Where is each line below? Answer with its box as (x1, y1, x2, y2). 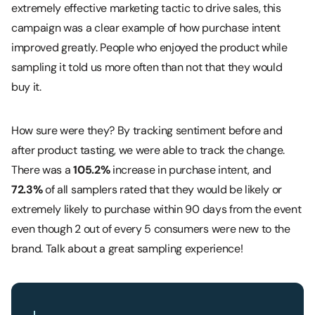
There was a (11, 162, 74, 177)
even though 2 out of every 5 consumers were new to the (11, 221, 290, 236)
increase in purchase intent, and (112, 162, 271, 177)
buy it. (11, 79, 41, 94)
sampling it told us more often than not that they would (11, 59, 283, 75)
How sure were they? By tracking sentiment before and (11, 122, 283, 138)
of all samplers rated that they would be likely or (45, 181, 283, 197)
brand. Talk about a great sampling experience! (11, 240, 243, 256)
